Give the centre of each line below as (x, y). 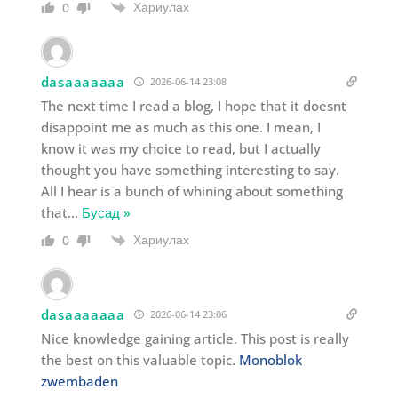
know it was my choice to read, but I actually (180, 149)
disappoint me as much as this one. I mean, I (180, 127)
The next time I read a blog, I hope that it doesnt (193, 106)
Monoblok (270, 360)
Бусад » (106, 213)
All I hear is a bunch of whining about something (191, 191)
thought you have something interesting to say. (190, 170)
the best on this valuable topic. (139, 360)
